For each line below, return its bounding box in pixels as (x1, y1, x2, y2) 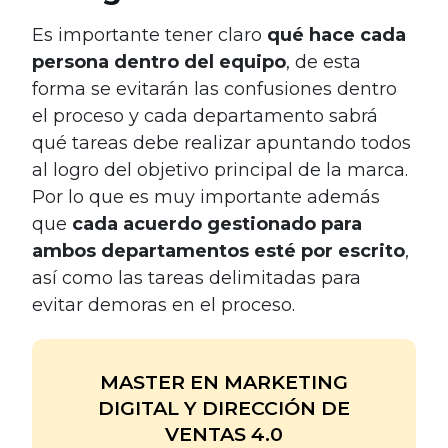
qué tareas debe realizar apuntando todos (32, 131, 411, 154)
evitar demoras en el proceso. (32, 293, 300, 316)
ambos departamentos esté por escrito (32, 239, 405, 262)
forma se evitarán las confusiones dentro (32, 77, 397, 100)
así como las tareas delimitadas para (32, 266, 361, 289)
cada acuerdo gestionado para (72, 212, 362, 235)
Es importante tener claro (32, 23, 267, 46)
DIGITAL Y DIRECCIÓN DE (98, 395, 350, 420)
